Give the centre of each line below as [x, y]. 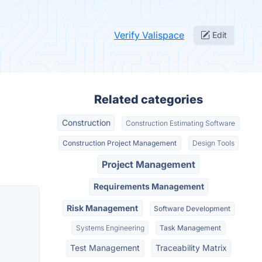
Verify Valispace [149, 35]
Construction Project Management [120, 143]
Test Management [105, 248]
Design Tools [213, 143]
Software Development [192, 208]
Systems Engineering [110, 228]
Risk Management [103, 208]
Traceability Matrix [191, 248]
